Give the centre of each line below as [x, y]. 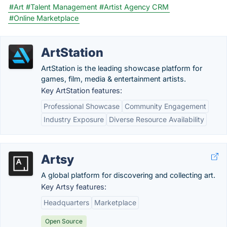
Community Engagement [165, 106]
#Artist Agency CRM [134, 7]
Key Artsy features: [74, 187]
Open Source [64, 221]
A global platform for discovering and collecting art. [128, 175]
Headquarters [66, 202]
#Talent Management [62, 7]
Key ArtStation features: [82, 90]
